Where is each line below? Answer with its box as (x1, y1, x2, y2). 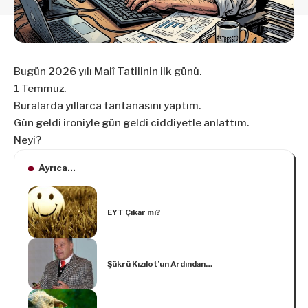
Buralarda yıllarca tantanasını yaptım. (14, 100, 201, 113)
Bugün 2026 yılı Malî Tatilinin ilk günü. (14, 65, 201, 78)
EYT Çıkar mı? (107, 207, 160, 217)
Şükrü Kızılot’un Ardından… (107, 258, 212, 269)
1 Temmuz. (14, 82, 66, 96)
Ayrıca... (38, 162, 76, 174)
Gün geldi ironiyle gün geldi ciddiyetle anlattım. (14, 117, 249, 130)
